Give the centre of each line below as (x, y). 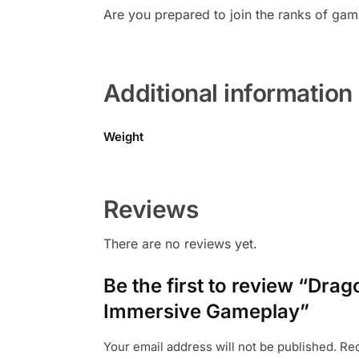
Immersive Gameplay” (206, 312)
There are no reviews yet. (180, 244)
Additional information (228, 93)
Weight (123, 137)
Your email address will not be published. (220, 347)
